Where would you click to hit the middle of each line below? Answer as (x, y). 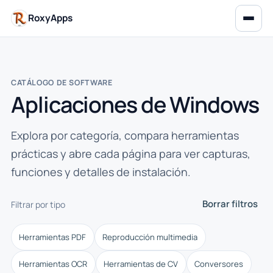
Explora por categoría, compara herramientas (125, 135)
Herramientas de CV (141, 264)
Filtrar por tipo (38, 204)
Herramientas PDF (53, 237)
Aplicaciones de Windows (135, 105)
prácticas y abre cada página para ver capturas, (130, 154)
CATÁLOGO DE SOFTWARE (62, 83)
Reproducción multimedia (150, 237)
